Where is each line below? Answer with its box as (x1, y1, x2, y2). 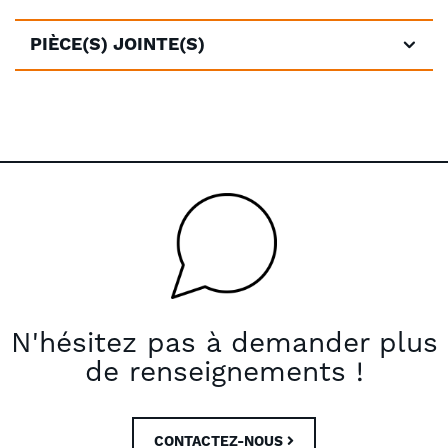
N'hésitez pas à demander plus (10, 326, 438, 359)
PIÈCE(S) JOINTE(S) (30, 33, 205, 56)
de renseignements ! (84, 355, 364, 388)
